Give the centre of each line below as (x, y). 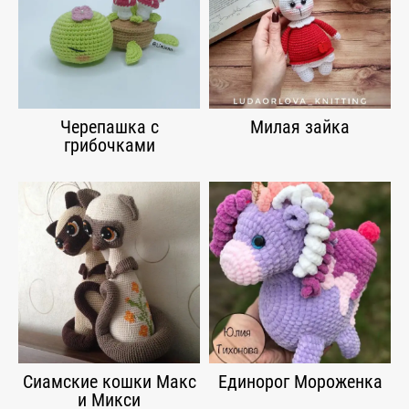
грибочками (109, 145)
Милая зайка (300, 127)
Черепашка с (109, 127)
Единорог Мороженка (300, 382)
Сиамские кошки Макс (109, 382)
